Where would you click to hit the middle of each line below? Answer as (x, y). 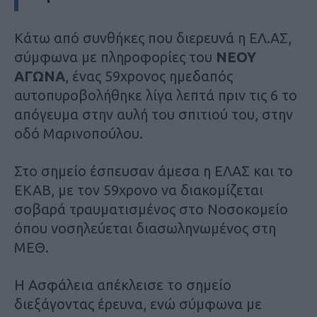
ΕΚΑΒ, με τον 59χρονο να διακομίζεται (139, 190)
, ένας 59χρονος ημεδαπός (149, 76)
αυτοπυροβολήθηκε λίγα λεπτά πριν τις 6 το (156, 95)
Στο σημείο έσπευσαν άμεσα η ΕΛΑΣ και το (154, 171)
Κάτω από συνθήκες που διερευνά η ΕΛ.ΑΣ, (153, 38)
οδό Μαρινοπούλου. (79, 133)
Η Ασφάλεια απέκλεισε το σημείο (123, 284)
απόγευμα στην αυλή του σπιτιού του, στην (154, 114)
